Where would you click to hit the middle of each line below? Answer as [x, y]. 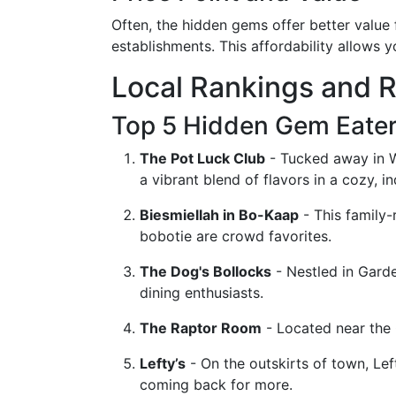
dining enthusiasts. [202, 293]
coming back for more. [216, 385]
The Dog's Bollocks [206, 271]
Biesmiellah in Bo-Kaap [219, 215]
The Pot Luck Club [202, 158]
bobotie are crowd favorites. [236, 236]
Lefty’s [163, 363]
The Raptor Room [201, 328]
